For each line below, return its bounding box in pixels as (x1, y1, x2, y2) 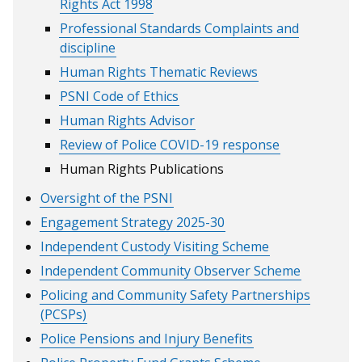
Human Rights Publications (60, 159, 225, 178)
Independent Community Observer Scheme (40, 261, 301, 280)
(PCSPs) (40, 305, 87, 323)
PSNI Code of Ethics (60, 86, 179, 105)
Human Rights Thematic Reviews (60, 62, 259, 81)
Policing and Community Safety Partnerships (40, 285, 311, 304)
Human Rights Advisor (60, 111, 196, 129)
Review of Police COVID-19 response (60, 135, 280, 154)
